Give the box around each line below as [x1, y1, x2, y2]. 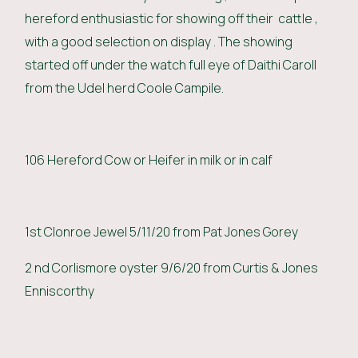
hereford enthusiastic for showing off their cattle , [25, 9, 319, 27]
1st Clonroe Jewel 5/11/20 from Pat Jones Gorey [25, 222, 299, 241]
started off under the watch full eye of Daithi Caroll [25, 55, 317, 74]
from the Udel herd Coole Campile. [25, 78, 225, 97]
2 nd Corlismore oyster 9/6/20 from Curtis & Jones [25, 258, 319, 276]
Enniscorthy [25, 281, 97, 300]
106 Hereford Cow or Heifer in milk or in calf [25, 150, 276, 169]
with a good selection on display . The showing [25, 32, 293, 50]
